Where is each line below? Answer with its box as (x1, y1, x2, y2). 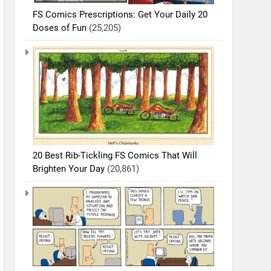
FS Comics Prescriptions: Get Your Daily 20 (33, 8, 208, 20)
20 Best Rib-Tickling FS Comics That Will (33, 149, 198, 161)
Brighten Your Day (33, 163, 105, 174)
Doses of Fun (33, 22, 87, 33)
